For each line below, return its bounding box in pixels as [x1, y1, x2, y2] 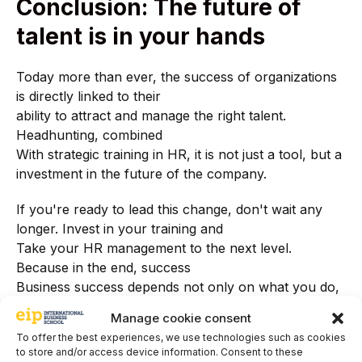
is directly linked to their [16, 88, 161, 105]
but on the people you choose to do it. [16, 297, 252, 314]
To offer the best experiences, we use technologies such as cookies [16, 331, 346, 343]
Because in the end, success [16, 259, 191, 276]
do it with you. [16, 317, 102, 334]
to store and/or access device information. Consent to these [16, 346, 303, 358]
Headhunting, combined [16, 127, 162, 144]
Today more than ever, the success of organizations [16, 69, 337, 86]
